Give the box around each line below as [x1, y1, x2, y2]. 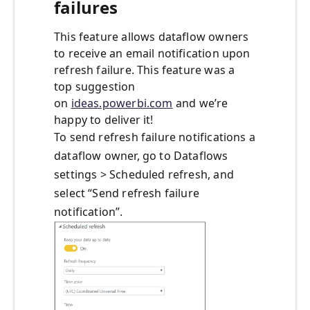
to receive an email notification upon [54, 46, 250, 62]
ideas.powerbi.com [71, 95, 173, 111]
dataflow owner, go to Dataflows [54, 148, 228, 164]
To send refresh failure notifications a [54, 129, 256, 145]
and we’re [172, 95, 228, 111]
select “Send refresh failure [54, 185, 200, 201]
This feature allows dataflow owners [54, 29, 249, 45]
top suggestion [54, 79, 136, 95]
